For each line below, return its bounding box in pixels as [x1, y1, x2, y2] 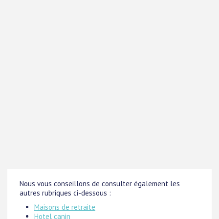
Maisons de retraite [34, 202, 95, 212]
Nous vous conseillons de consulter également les [20, 179, 180, 188]
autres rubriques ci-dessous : [20, 188, 111, 197]
